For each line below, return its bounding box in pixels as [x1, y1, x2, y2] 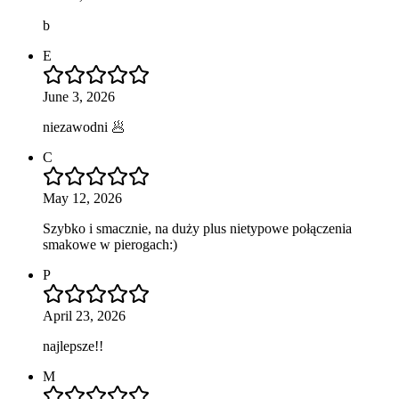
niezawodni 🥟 [43, 118, 126, 134]
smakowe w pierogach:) [43, 236, 177, 252]
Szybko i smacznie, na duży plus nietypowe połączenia [43, 220, 352, 236]
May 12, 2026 [43, 190, 122, 206]
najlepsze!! [43, 338, 103, 354]
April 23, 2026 [43, 307, 126, 323]
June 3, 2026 [43, 88, 115, 104]
